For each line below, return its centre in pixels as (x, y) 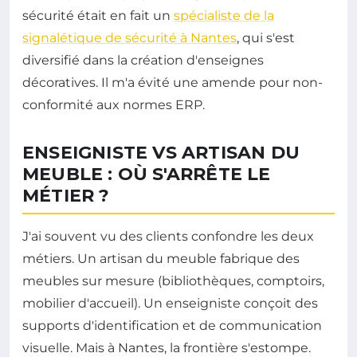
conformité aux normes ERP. (114, 104)
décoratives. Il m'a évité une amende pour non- (173, 82)
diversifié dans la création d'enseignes (143, 60)
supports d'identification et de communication (172, 325)
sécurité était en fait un (98, 15)
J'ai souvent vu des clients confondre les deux (168, 236)
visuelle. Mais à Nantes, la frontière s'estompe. (167, 347)
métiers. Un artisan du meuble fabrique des (161, 258)
